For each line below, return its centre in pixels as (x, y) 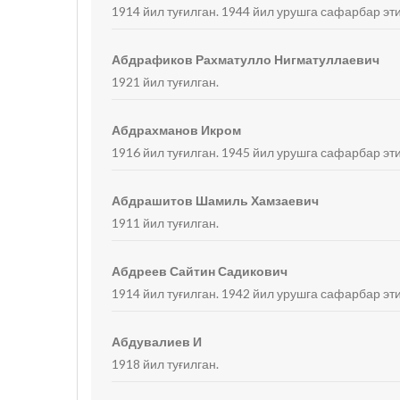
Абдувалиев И (157, 342)
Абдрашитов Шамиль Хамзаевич (216, 200)
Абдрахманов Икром (177, 130)
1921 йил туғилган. (166, 82)
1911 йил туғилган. (166, 223)
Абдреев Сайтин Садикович (200, 271)
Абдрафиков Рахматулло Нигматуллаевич (246, 59)
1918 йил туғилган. (166, 364)
